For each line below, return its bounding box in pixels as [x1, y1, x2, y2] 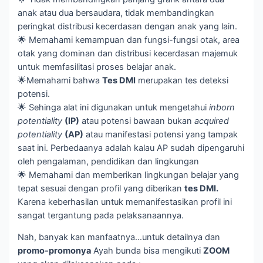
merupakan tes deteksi [136, 75, 229, 86]
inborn [209, 102, 235, 113]
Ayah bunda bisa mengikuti [91, 245, 204, 257]
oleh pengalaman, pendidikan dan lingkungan [18, 156, 200, 167]
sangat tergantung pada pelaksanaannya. [18, 210, 184, 221]
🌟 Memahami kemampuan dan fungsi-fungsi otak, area [18, 34, 240, 45]
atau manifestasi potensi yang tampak [83, 129, 238, 140]
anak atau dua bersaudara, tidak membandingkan [18, 7, 215, 18]
